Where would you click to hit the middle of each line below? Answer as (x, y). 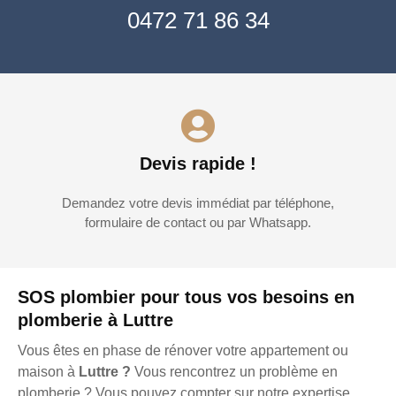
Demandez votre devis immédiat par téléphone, (198, 203)
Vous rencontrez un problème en (234, 372)
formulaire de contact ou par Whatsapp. (198, 223)
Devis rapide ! (198, 164)
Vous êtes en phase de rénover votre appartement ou (183, 351)
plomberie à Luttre (95, 320)
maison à (48, 372)
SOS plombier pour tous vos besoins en (186, 297)
